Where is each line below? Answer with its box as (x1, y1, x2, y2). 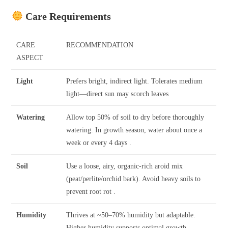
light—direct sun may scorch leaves (66, 90, 169, 98)
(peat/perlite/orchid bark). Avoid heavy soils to (66, 175, 201, 183)
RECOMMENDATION (66, 41, 134, 49)
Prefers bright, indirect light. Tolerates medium (66, 77, 203, 85)
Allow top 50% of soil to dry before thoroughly (66, 113, 205, 121)
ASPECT (16, 53, 44, 62)
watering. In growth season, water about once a (66, 126, 203, 134)
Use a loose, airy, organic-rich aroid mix (66, 162, 183, 170)
